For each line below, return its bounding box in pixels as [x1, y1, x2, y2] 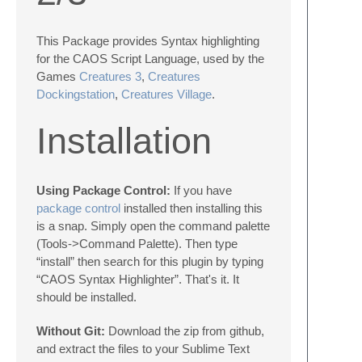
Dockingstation [36, 87, 115, 101]
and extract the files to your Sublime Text [36, 341, 250, 356]
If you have [170, 183, 232, 197]
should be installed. [36, 289, 137, 304]
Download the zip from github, [105, 323, 264, 338]
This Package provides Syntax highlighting [36, 34, 259, 48]
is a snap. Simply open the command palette [36, 218, 270, 233]
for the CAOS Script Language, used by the [36, 52, 264, 65]
